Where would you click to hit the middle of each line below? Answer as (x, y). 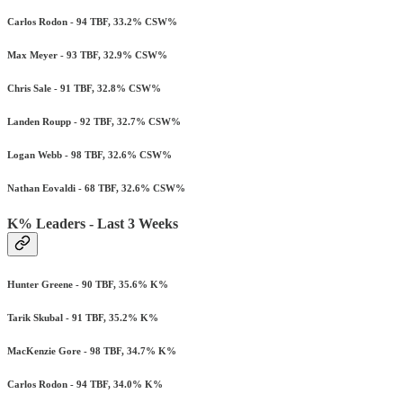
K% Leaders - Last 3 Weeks (93, 224)
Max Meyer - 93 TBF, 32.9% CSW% (87, 55)
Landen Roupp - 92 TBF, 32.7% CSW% (94, 122)
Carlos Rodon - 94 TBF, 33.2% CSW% (92, 22)
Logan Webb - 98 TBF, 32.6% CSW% (90, 155)
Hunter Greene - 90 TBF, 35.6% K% (88, 284)
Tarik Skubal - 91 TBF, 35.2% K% (83, 317)
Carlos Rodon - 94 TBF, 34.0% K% (85, 384)
